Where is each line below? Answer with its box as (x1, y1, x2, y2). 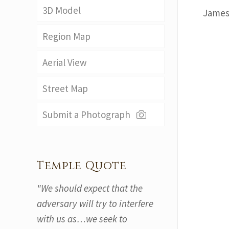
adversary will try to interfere (37, 197, 153, 210)
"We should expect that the (37, 182, 143, 194)
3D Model (42, 4, 81, 16)
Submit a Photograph (42, 108, 134, 121)
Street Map (42, 82, 88, 95)
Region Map (42, 30, 90, 42)
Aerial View (42, 56, 87, 68)
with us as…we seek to (37, 213, 127, 225)
